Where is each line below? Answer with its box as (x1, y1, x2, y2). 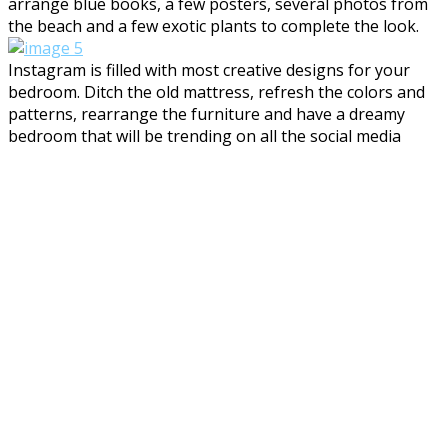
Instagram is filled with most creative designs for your (8, 58, 410, 81)
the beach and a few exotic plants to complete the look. (8, 14, 419, 37)
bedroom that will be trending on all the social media (8, 124, 401, 147)
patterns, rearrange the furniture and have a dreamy (8, 102, 405, 125)
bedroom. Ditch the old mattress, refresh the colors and (8, 80, 425, 103)
